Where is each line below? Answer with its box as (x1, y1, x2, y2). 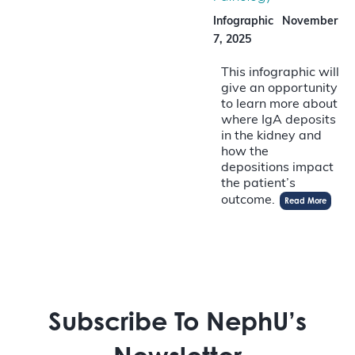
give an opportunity (221, 82, 338, 95)
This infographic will (221, 66, 339, 79)
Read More (284, 195, 326, 205)
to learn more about (221, 97, 338, 111)
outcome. (221, 193, 275, 207)
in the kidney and (221, 129, 322, 143)
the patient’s (221, 177, 296, 190)
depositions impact (221, 161, 334, 174)
